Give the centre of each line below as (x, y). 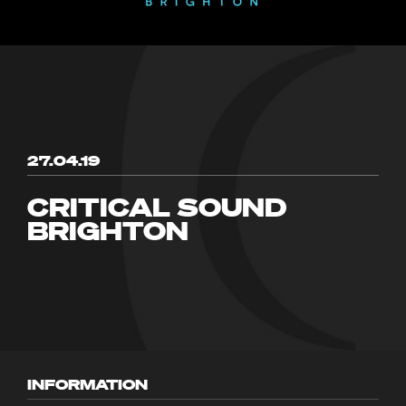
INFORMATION (87, 384)
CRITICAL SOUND (157, 206)
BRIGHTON (108, 229)
